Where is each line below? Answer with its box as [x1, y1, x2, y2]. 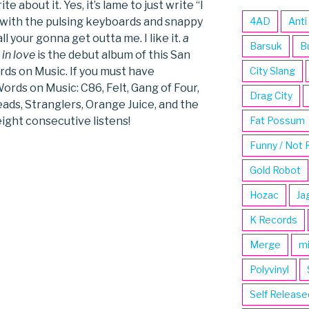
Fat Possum [249, 114, 305, 127]
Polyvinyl [249, 263, 289, 276]
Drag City [249, 90, 292, 102]
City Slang [249, 65, 295, 77]
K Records [249, 214, 297, 226]
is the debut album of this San [35, 48, 190, 62]
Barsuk [249, 40, 282, 52]
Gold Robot [249, 164, 301, 177]
